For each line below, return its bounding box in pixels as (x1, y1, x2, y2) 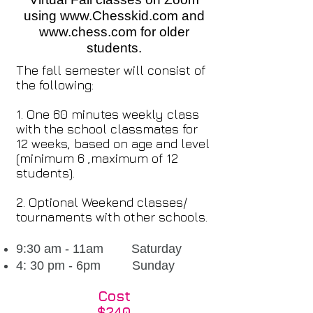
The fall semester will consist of (16, 63, 205, 78)
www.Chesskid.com (59, 8, 178, 23)
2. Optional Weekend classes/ (16, 195, 187, 210)
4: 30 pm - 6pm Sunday (16, 259, 178, 272)
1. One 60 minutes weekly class (16, 107, 199, 122)
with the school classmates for (16, 122, 198, 136)
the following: (16, 78, 94, 92)
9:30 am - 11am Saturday (16, 242, 185, 256)
